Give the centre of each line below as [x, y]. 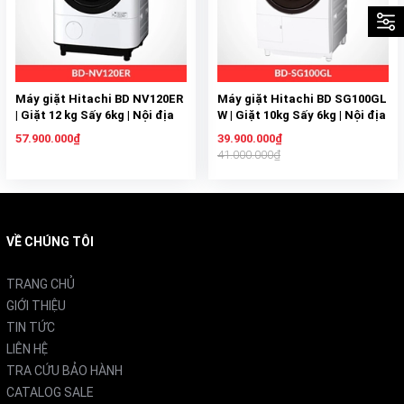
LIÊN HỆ [27, 349]
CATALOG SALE [50, 392]
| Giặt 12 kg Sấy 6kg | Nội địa [95, 115]
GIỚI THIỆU [36, 306]
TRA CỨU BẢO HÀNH [64, 371]
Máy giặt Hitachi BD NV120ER [99, 99]
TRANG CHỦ [41, 284]
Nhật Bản [42, 131]
